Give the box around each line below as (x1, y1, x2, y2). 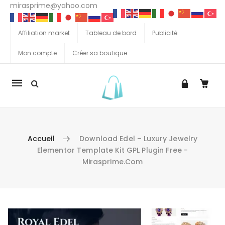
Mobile (12, 111, 45, 126)
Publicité (152, 29, 177, 37)
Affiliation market (18, 29, 70, 37)
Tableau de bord (85, 29, 137, 37)
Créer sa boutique (72, 49, 127, 57)
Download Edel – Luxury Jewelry (79, 134, 198, 144)
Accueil (27, 134, 55, 144)
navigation (12, 93, 68, 107)
